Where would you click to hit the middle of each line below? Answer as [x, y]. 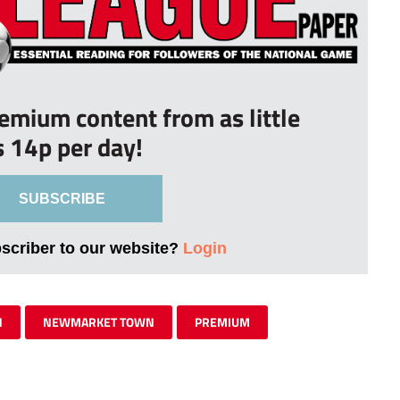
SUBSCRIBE [62, 199]
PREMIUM [222, 322]
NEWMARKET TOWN [99, 322]
